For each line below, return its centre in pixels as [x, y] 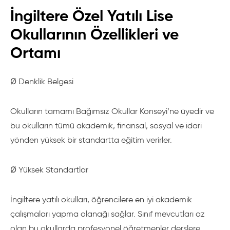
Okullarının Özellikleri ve [94, 34]
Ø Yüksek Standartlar [49, 170]
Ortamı [35, 53]
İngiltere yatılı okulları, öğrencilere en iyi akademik [101, 199]
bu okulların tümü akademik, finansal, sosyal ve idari [106, 126]
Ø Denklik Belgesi [42, 81]
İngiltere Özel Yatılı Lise [92, 16]
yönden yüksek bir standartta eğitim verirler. [91, 140]
